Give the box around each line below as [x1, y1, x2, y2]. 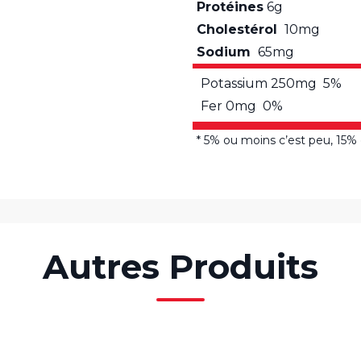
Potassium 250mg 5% [201, 76, 342, 92]
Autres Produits [43, 246, 318, 288]
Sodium [197, 44, 255, 60]
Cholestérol [197, 22, 281, 38]
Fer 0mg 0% [201, 98, 283, 114]
